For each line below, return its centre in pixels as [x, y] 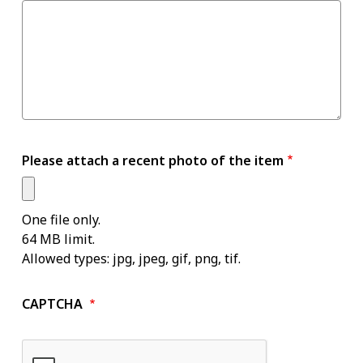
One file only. [61, 219]
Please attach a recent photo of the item [153, 160]
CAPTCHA [54, 303]
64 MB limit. [58, 239]
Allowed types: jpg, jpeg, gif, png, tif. [131, 258]
